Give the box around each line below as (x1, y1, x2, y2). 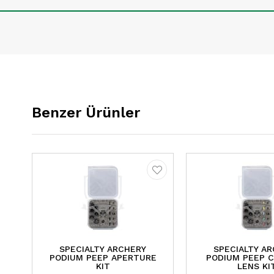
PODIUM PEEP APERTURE (49, 253, 157, 262)
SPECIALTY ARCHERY (59, 244, 146, 254)
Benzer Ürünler (32, 104, 140, 121)
